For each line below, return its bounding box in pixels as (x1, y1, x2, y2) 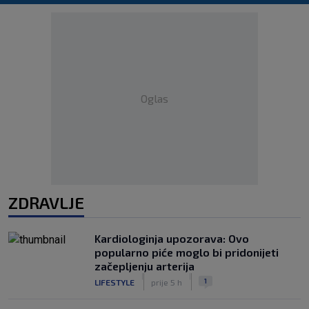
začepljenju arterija (94, 259, 195, 272)
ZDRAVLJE (8, 192, 84, 212)
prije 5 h (151, 277, 182, 287)
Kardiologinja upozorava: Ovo (94, 232, 249, 245)
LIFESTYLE (94, 277, 134, 287)
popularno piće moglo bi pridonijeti (94, 246, 279, 259)
